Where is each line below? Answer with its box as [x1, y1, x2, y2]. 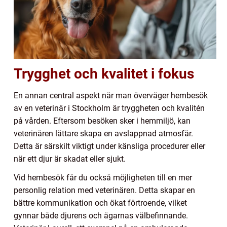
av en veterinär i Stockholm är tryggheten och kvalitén [14, 103, 205, 113]
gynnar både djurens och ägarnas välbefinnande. [14, 210, 188, 220]
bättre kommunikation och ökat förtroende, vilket [14, 198, 187, 208]
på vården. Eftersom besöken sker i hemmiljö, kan [14, 116, 191, 126]
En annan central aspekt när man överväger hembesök [14, 90, 208, 100]
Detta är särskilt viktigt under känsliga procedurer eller [14, 141, 205, 151]
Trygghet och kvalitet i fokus [14, 65, 194, 82]
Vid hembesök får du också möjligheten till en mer [14, 172, 192, 182]
